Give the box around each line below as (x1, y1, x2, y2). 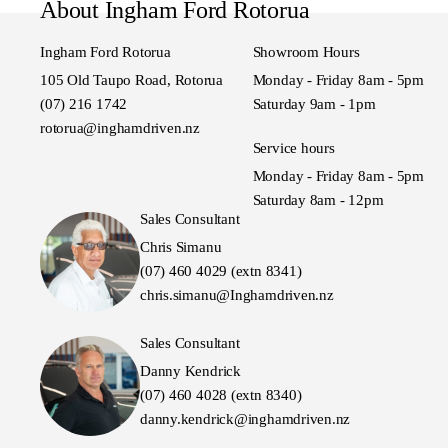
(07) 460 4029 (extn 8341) (140, 263, 302, 280)
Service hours (252, 140, 335, 157)
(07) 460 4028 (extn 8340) (140, 387, 302, 404)
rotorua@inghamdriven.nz (40, 119, 200, 136)
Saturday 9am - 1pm (252, 95, 376, 112)
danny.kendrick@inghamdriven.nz (140, 411, 351, 428)
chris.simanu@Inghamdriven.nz (140, 287, 334, 304)
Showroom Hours (252, 43, 360, 60)
